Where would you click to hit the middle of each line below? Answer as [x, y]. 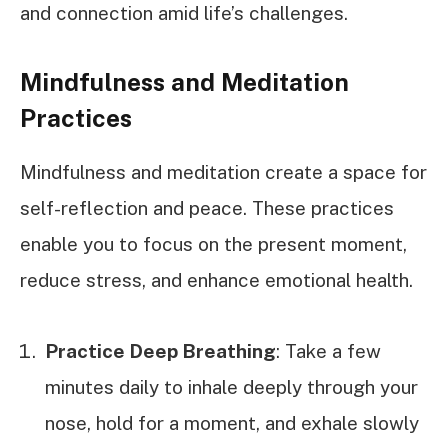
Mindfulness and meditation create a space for [223, 172]
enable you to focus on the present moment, [213, 244]
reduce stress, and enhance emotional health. [216, 280]
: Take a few [328, 350]
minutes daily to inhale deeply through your [231, 386]
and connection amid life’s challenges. [184, 13]
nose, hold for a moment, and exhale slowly [232, 422]
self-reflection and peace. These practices [207, 208]
